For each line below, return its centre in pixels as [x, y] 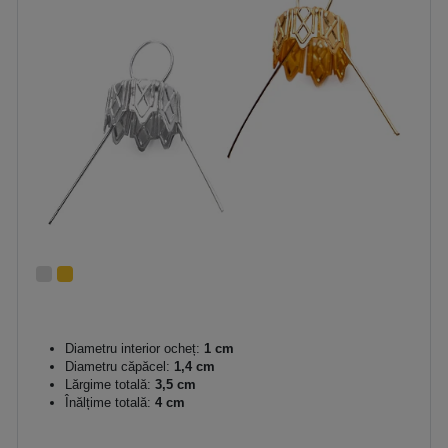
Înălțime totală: [108, 402]
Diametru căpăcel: [117, 366]
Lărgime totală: [108, 384]
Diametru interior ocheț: [132, 348]
